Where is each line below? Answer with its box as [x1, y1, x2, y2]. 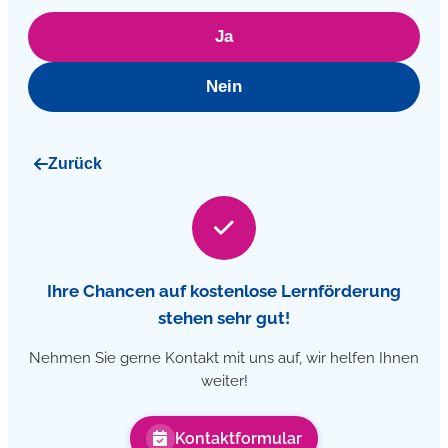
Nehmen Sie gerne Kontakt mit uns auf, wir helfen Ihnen [29, 349, 419, 367]
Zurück [48, 155, 102, 173]
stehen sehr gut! [158, 307, 290, 328]
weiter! [200, 372, 248, 390]
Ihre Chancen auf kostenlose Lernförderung [47, 280, 401, 301]
